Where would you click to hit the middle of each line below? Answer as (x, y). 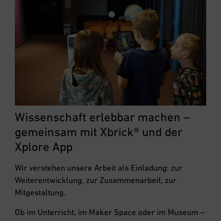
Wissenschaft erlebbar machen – (102, 117)
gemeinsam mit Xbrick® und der (99, 132)
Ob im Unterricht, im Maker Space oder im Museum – (110, 212)
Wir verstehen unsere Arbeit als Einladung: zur (99, 168)
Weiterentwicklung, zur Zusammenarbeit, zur (96, 180)
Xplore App (44, 147)
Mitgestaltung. (40, 193)
